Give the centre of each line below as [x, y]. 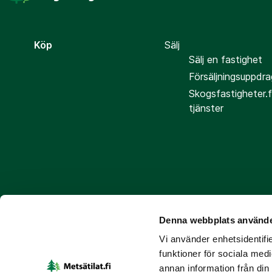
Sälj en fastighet [226, 60]
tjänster [206, 108]
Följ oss [52, 223]
